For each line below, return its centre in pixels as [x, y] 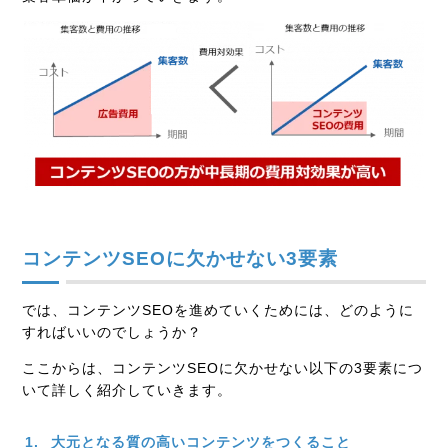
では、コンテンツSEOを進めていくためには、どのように [218, 310]
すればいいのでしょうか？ [112, 332]
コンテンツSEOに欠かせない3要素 [180, 259]
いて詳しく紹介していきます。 [127, 390]
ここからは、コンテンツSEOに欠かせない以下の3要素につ [223, 368]
